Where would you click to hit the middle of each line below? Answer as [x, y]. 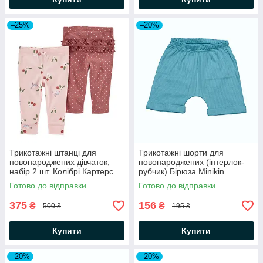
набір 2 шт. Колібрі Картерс [61, 172]
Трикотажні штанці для [53, 153]
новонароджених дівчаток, [60, 162]
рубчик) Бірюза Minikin [181, 172]
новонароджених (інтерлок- [191, 162]
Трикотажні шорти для [181, 153]
